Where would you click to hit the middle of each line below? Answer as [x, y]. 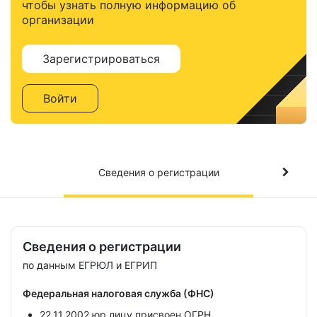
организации [58, 20]
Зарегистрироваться [101, 59]
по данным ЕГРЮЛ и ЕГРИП [90, 265]
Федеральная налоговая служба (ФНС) [119, 293]
